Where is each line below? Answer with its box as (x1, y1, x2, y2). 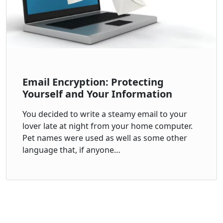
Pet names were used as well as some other (22, 132, 187, 143)
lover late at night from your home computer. (22, 120, 195, 131)
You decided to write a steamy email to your (22, 109, 187, 119)
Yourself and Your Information (22, 87, 172, 101)
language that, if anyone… (22, 144, 120, 155)
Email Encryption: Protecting (22, 75, 164, 89)
